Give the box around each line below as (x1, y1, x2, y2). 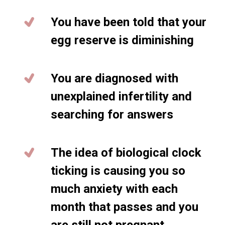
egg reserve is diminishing (51, 33, 194, 47)
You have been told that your (51, 15, 206, 29)
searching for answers (51, 107, 173, 122)
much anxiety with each (51, 182, 178, 196)
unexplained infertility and (51, 89, 192, 103)
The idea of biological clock (51, 146, 201, 160)
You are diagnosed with (51, 71, 178, 85)
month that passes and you (51, 200, 198, 214)
